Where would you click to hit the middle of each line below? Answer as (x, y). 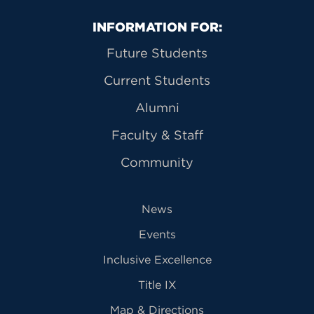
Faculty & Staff (157, 135)
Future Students (157, 53)
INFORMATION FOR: (157, 27)
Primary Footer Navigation (115, 28)
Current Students (157, 80)
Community (157, 162)
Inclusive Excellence (157, 259)
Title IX (157, 284)
